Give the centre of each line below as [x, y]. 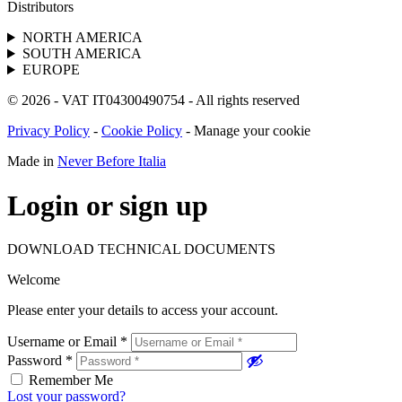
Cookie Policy [142, 131]
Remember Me [71, 380]
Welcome [34, 279]
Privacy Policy [48, 131]
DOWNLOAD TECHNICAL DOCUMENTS [141, 249]
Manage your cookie [252, 131]
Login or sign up [108, 205]
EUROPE [51, 70]
